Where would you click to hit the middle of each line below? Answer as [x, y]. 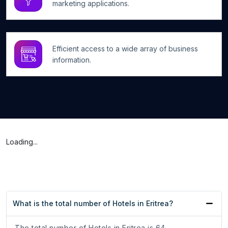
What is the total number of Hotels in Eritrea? [93, 204]
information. [72, 60]
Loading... [22, 142]
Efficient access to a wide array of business [125, 48]
